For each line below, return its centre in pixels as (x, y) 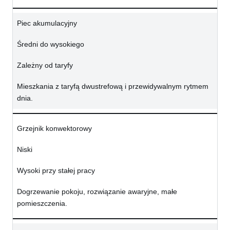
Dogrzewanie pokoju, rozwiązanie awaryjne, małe (97, 192)
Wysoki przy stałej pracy (56, 171)
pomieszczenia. (42, 204)
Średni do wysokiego (51, 44)
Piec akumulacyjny (47, 23)
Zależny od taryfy (45, 65)
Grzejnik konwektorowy (54, 129)
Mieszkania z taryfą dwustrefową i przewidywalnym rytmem (113, 87)
